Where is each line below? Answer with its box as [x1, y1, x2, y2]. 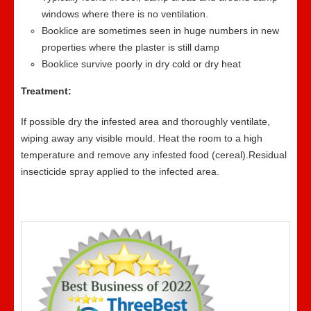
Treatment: [21, 85, 72, 96]
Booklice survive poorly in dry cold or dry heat [42, 58, 241, 69]
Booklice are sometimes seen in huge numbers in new [42, 25, 279, 36]
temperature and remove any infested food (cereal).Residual [21, 149, 287, 160]
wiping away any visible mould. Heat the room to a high [21, 133, 262, 144]
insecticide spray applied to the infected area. [21, 166, 219, 177]
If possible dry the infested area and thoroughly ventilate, [21, 116, 270, 127]
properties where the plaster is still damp [42, 42, 219, 53]
